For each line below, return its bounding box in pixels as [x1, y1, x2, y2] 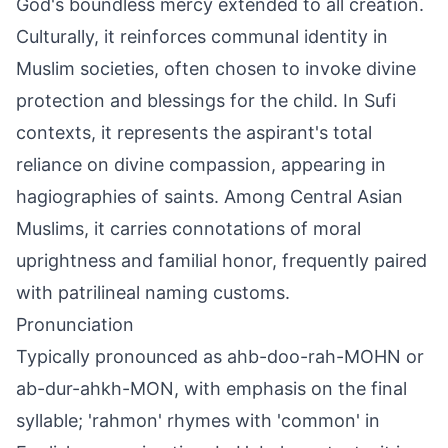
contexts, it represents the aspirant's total [16, 122, 372, 143]
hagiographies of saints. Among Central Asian [16, 186, 403, 207]
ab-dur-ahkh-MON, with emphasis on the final [16, 378, 407, 399]
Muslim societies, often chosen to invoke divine [16, 58, 416, 79]
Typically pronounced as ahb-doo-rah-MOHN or [16, 346, 424, 367]
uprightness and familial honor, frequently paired [16, 250, 427, 271]
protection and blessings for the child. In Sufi [16, 90, 396, 111]
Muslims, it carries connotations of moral [16, 218, 361, 239]
